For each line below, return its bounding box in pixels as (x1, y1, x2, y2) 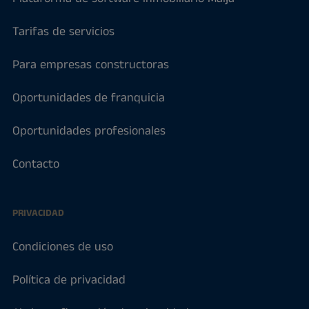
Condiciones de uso (12, 238, 113, 257)
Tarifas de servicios (12, 23, 114, 41)
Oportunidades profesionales (12, 122, 166, 141)
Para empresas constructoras (12, 56, 169, 74)
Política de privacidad (12, 271, 126, 290)
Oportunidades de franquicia (12, 89, 165, 108)
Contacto (12, 155, 59, 174)
